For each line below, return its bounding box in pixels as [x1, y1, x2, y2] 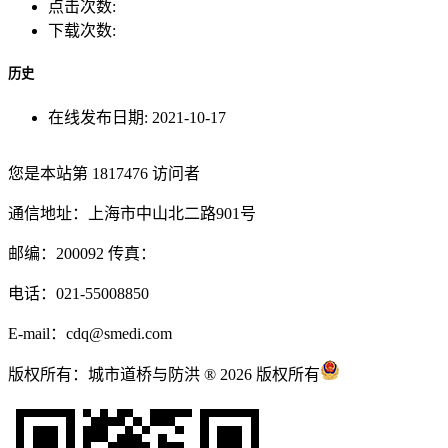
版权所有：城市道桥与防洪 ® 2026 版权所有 [8, 366, 320, 384]
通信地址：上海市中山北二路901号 [8, 205, 256, 223]
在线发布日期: [48, 109, 152, 127]
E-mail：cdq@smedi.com [8, 325, 172, 343]
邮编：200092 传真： [8, 245, 156, 263]
